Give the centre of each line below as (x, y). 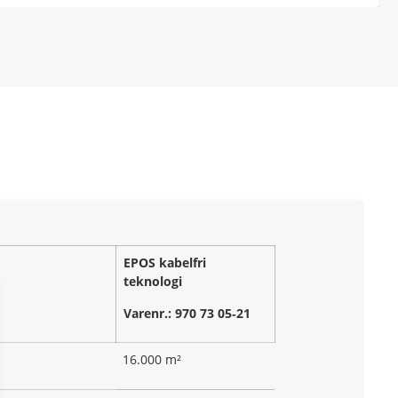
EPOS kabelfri (165, 263)
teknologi (153, 282)
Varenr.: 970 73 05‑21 (187, 313)
